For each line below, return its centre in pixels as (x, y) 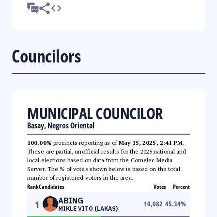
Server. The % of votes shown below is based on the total (104, 169)
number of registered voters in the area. (80, 177)
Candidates (51, 186)
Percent (181, 186)
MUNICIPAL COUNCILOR (95, 113)
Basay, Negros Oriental (61, 125)
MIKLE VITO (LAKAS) (88, 208)
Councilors (46, 56)
